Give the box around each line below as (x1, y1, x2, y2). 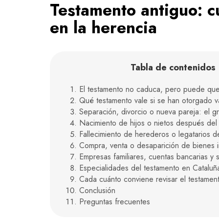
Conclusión (79, 184, 115, 196)
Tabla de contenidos (130, 61, 216, 74)
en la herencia (50, 16, 157, 39)
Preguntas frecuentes (79, 196, 150, 207)
